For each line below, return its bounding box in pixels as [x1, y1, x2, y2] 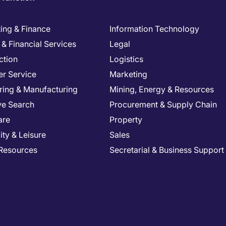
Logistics [109, 54, 143, 64]
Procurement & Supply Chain [109, 99, 217, 109]
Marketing [109, 69, 147, 79]
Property [109, 115, 142, 125]
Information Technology [109, 24, 199, 34]
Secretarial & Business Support [109, 145, 224, 155]
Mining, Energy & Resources [109, 84, 214, 94]
